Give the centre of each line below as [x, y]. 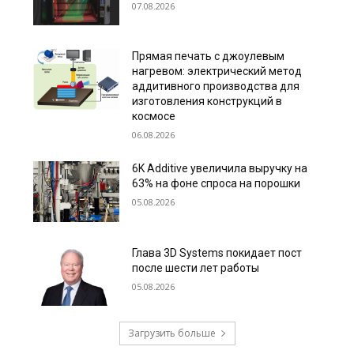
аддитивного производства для [216, 87]
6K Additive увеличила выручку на [220, 169]
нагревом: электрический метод [217, 72]
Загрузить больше [171, 333]
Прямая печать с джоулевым [209, 56]
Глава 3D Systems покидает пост [217, 252]
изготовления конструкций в [207, 102]
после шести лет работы [196, 267]
